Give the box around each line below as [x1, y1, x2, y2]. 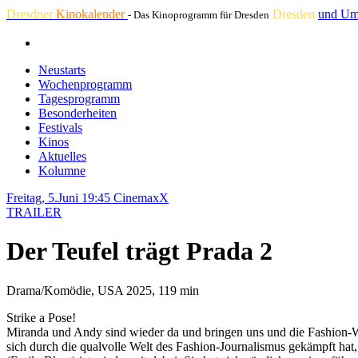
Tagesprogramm [38, 92, 120, 105]
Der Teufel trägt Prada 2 [6, 237, 272, 266]
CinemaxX [113, 191, 169, 205]
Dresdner [6, 7, 56, 21]
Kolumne [38, 164, 86, 177]
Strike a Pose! [6, 310, 76, 324]
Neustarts [38, 63, 86, 77]
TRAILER [6, 205, 62, 219]
